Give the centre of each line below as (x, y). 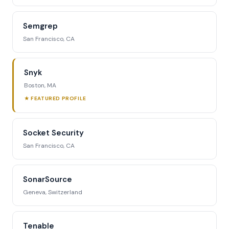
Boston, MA (40, 85)
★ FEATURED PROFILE (55, 98)
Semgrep (40, 26)
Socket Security (53, 133)
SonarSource (48, 179)
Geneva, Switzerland (53, 192)
